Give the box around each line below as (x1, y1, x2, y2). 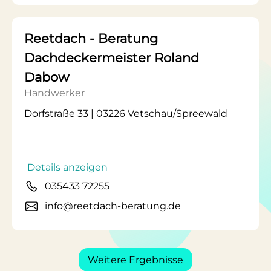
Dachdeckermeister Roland (24, 50, 199, 65)
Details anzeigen (27, 162, 108, 173)
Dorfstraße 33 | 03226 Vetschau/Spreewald (24, 108, 227, 119)
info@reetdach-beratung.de (45, 200, 181, 212)
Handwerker (24, 87, 85, 99)
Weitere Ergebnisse (88, 254, 183, 266)
